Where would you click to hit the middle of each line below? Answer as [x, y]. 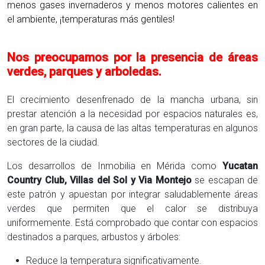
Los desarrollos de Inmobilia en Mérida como [115, 166]
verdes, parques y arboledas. [84, 71]
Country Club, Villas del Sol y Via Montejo [99, 180]
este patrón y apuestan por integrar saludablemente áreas [132, 194]
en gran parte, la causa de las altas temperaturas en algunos [132, 128]
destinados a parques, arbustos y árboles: [95, 237]
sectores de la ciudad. [54, 142]
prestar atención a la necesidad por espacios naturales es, [132, 114]
